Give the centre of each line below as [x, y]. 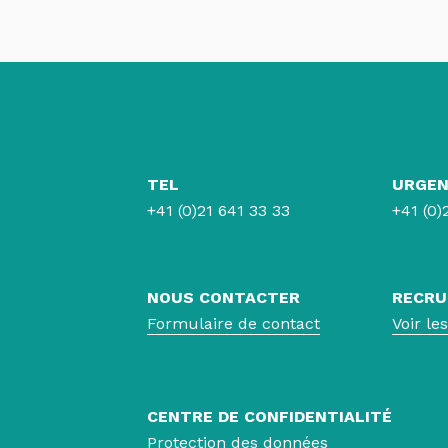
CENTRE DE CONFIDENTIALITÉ [269, 416]
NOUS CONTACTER [223, 297]
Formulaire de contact [233, 323]
